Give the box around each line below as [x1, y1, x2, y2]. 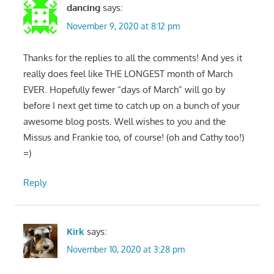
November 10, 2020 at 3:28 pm [66, 244, 185, 255]
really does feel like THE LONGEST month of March [23, 67, 232, 80]
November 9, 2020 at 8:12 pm [66, 20, 180, 31]
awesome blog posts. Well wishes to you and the [23, 115, 226, 127]
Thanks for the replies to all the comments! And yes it [23, 51, 242, 64]
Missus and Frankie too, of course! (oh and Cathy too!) [23, 131, 244, 143]
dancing [66, 2, 100, 14]
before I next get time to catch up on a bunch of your [23, 99, 240, 111]
